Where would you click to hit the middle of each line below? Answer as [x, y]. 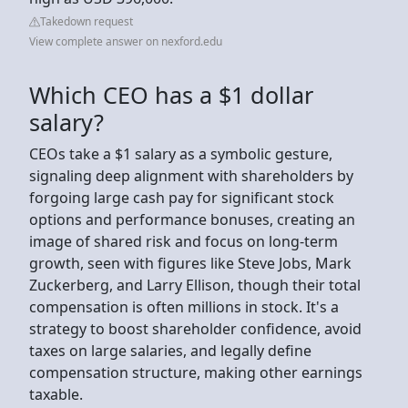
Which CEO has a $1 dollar [171, 94]
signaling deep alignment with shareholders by [191, 175]
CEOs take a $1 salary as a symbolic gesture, [181, 153]
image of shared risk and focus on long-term [184, 241]
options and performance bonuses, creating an [192, 219]
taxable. [56, 394]
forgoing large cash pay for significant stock [182, 197]
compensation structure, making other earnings [196, 372]
